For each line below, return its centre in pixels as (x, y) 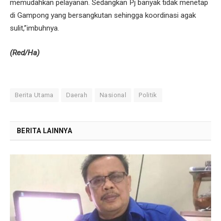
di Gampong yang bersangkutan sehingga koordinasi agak (103, 16)
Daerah (77, 95)
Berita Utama (34, 95)
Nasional (113, 95)
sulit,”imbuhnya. (35, 28)
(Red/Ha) (25, 53)
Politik (148, 95)
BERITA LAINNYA (44, 130)
